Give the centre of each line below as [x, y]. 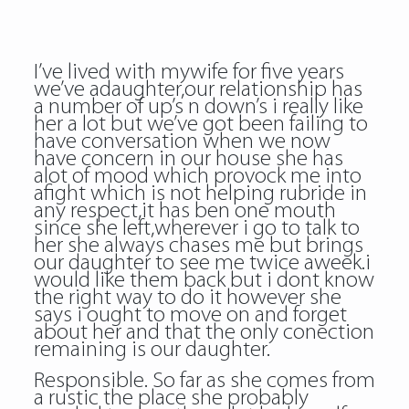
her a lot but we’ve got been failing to [200, 125]
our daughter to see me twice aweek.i [202, 263]
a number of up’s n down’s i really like [198, 107]
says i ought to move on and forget [190, 315]
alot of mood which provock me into [197, 177]
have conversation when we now [182, 142]
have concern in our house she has [188, 159]
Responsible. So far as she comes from [204, 381]
